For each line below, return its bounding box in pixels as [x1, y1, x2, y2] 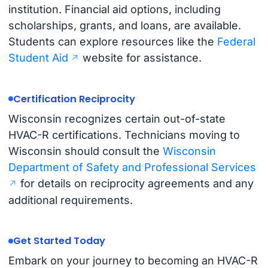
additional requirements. [8, 194, 133, 207]
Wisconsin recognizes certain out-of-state [8, 112, 226, 126]
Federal [217, 35, 255, 48]
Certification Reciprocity [13, 92, 135, 106]
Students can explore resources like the [8, 35, 217, 48]
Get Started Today [13, 234, 105, 248]
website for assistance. [79, 51, 202, 64]
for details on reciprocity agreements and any [17, 177, 254, 190]
